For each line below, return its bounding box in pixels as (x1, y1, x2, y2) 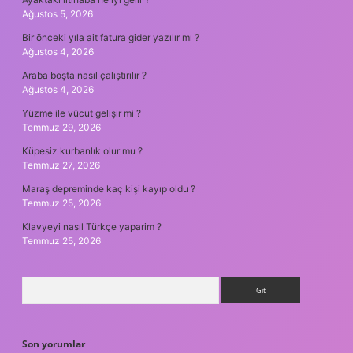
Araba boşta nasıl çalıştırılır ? (22, 69, 147, 81)
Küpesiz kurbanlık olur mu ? (22, 144, 143, 157)
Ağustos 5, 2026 (22, 7, 93, 20)
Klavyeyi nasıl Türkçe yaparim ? (22, 220, 162, 232)
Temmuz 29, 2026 (22, 121, 101, 133)
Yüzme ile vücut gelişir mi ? (22, 106, 141, 119)
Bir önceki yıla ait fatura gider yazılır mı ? (22, 31, 199, 43)
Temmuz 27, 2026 (22, 158, 100, 171)
